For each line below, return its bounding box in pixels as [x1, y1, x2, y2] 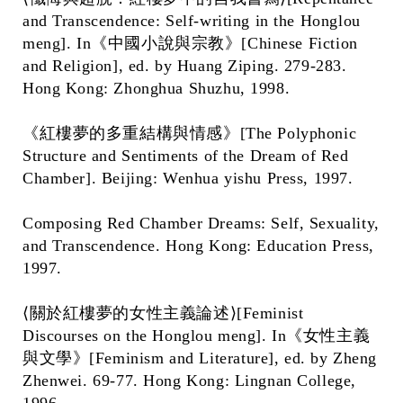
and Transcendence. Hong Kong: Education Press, [22, 237, 374, 255]
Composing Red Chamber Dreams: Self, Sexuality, [22, 214, 380, 232]
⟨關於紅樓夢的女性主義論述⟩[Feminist [22, 304, 304, 322]
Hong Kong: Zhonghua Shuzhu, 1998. [22, 79, 291, 97]
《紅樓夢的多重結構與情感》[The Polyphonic [22, 124, 357, 142]
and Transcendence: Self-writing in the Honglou [22, 12, 361, 30]
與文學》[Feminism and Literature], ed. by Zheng [22, 349, 377, 367]
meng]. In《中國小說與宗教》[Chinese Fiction [22, 34, 358, 52]
